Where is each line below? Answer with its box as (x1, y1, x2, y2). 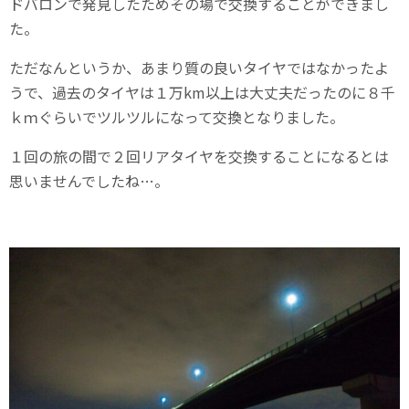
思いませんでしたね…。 (9, 169, 169, 192)
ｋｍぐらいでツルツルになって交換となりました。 (9, 105, 344, 128)
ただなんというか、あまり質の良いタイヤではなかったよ (9, 56, 389, 79)
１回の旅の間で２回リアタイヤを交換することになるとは (9, 144, 389, 167)
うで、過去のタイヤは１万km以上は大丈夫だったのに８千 (9, 80, 395, 103)
